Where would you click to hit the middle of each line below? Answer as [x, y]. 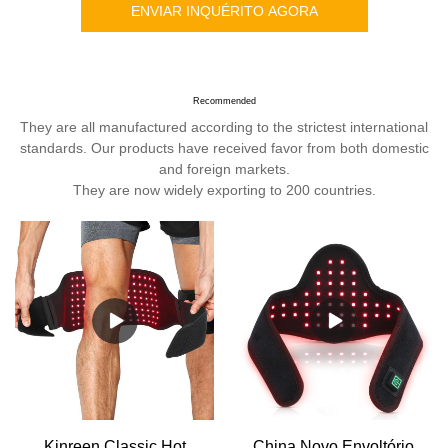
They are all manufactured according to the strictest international [224, 127]
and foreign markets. [224, 169]
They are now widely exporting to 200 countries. [224, 190]
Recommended [224, 101]
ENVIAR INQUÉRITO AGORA [224, 10]
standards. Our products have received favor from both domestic [224, 148]
